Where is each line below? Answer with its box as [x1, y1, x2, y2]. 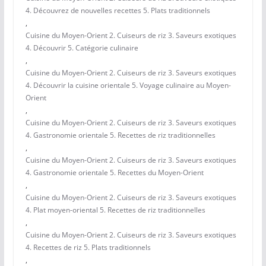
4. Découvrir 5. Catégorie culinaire [25, 43, 138, 53]
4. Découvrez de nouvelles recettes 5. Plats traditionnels [25, 5, 210, 16]
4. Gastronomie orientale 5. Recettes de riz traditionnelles [25, 130, 216, 141]
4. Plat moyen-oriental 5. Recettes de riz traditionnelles [25, 205, 205, 216]
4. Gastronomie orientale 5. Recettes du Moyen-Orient [25, 167, 204, 178]
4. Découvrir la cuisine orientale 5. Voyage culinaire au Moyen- [25, 80, 231, 91]
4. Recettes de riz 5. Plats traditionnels [25, 242, 151, 253]
